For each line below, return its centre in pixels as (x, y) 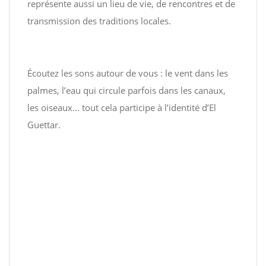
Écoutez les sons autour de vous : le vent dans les (128, 73)
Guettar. (44, 125)
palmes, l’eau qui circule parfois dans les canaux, (126, 90)
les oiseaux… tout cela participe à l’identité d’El (122, 107)
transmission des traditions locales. (99, 21)
